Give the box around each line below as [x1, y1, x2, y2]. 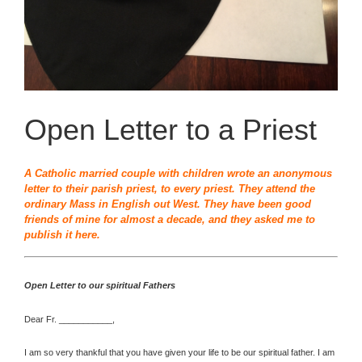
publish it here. [24, 229, 100, 242]
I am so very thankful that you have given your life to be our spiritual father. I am [24, 347, 335, 358]
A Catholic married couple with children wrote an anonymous [24, 167, 332, 180]
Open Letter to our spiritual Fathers [24, 280, 175, 290]
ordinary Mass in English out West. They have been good [24, 198, 311, 211]
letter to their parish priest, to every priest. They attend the [24, 183, 315, 196]
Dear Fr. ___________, [24, 314, 115, 324]
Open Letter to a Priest [24, 114, 317, 146]
